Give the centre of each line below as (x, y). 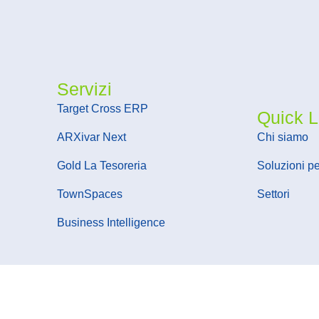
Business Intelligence (111, 222)
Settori (274, 194)
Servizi (85, 89)
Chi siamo (283, 137)
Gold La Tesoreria (102, 165)
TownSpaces (90, 194)
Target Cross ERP (103, 108)
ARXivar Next (92, 137)
